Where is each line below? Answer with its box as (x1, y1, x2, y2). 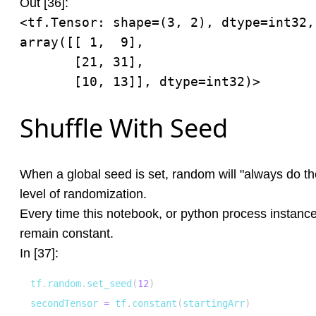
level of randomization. (20, 187, 147, 201)
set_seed (87, 278, 132, 289)
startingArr (183, 298, 245, 309)
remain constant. (20, 226, 114, 241)
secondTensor (30, 298, 104, 309)
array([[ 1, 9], (20, 35, 144, 49)
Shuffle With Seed (20, 111, 228, 145)
